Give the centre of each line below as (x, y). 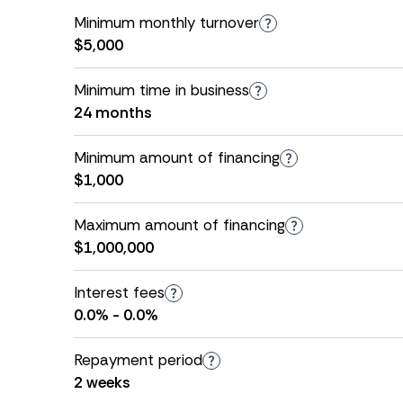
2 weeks (102, 382)
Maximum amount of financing (179, 225)
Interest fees (119, 292)
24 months (113, 112)
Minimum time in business (161, 90)
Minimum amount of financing (177, 157)
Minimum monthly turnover (166, 22)
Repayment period (138, 360)
